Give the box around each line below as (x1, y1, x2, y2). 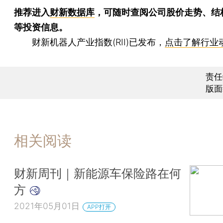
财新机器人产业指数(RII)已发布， (14, 36, 165, 47)
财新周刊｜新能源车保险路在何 (14, 166, 181, 181)
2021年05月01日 (14, 201, 80, 212)
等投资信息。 (14, 21, 68, 32)
